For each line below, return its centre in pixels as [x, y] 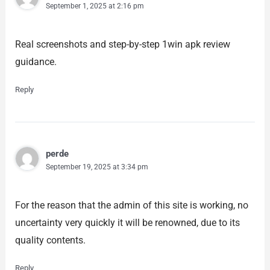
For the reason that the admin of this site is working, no [131, 205]
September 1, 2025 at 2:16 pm [95, 6]
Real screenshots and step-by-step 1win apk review [122, 45]
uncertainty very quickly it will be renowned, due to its [127, 222]
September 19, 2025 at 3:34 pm [97, 167]
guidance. [36, 62]
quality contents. [50, 240]
